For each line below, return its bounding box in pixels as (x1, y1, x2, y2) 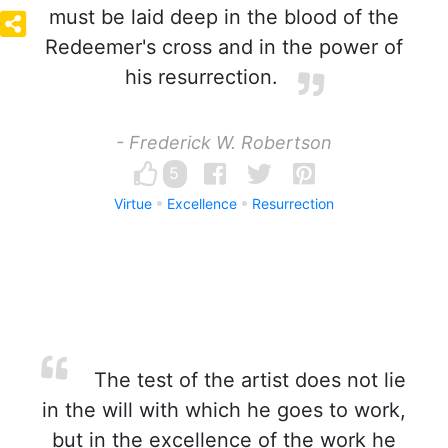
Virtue (114, 195, 152, 212)
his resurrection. (124, 65, 278, 89)
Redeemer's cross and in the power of (45, 35, 403, 59)
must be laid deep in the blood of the (49, 5, 399, 29)
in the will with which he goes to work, (42, 398, 406, 422)
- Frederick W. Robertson (116, 132, 332, 153)
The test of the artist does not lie (88, 368, 406, 392)
